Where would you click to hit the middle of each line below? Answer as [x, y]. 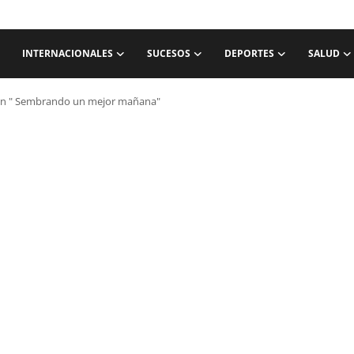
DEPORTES [249, 53]
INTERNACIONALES [68, 53]
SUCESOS [169, 53]
